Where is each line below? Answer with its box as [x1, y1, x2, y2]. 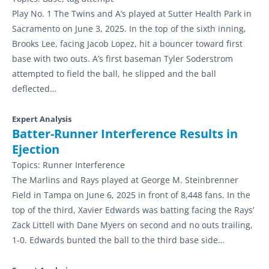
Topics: [12, 159, 43, 171]
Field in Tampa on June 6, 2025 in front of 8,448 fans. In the [12, 189, 250, 201]
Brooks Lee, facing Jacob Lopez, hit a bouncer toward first [12, 38, 243, 49]
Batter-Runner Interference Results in [12, 125, 238, 142]
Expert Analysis [12, 113, 71, 124]
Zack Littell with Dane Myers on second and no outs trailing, [12, 219, 253, 231]
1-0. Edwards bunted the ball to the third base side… [12, 234, 225, 246]
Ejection [12, 141, 59, 157]
